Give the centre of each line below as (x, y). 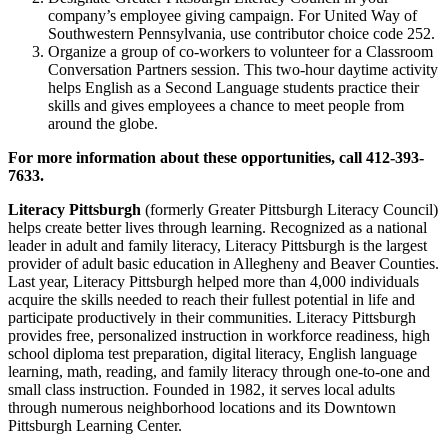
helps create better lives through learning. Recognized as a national (217, 227)
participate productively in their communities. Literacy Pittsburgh (212, 317)
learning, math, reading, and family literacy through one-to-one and (219, 371)
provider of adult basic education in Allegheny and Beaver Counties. (223, 263)
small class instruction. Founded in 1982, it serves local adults (201, 389)
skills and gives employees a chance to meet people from (226, 105)
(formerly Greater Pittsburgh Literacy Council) (289, 209)
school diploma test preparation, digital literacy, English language (212, 353)
